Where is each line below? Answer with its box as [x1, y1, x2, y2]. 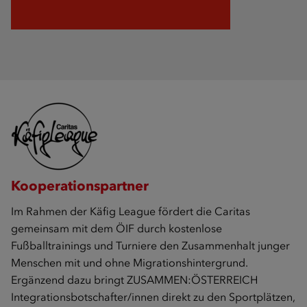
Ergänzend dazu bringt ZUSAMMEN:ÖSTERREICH [11, 273, 258, 286]
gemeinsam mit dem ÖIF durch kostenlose [11, 221, 222, 235]
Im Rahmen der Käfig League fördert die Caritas [11, 204, 250, 218]
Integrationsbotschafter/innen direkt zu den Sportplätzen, [11, 290, 295, 304]
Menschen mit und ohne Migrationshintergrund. [11, 256, 248, 269]
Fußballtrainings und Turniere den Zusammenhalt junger [11, 238, 290, 252]
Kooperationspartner [11, 177, 149, 194]
